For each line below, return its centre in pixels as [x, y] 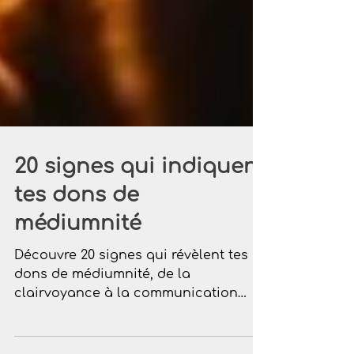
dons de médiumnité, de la [102, 302]
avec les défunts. [70, 340]
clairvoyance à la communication [126, 321]
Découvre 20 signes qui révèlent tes [131, 283]
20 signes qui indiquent [140, 194]
